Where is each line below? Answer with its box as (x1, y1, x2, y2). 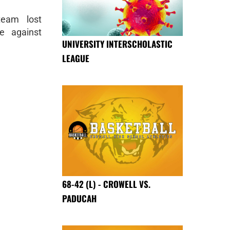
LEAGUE (62, 52, 89, 65)
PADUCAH (62, 191, 97, 205)
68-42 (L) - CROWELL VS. (62, 177, 150, 190)
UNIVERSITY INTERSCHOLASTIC (62, 37, 172, 51)
